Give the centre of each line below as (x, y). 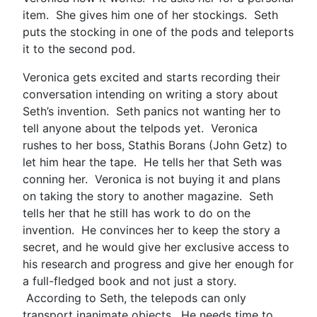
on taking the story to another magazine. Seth (148, 196)
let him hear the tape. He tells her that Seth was (152, 162)
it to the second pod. (79, 48)
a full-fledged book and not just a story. (129, 281)
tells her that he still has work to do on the (137, 213)
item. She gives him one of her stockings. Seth (150, 15)
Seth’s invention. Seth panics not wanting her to (152, 111)
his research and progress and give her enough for (158, 264)
